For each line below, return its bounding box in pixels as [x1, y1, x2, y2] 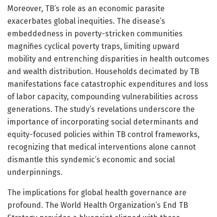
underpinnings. [7, 167, 62, 177]
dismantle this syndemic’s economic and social [7, 155, 175, 164]
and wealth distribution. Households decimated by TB [7, 66, 199, 76]
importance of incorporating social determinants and [7, 117, 199, 126]
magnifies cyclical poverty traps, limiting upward [7, 41, 180, 51]
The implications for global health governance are [7, 187, 186, 197]
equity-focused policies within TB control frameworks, [7, 129, 200, 139]
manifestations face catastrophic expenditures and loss [7, 79, 208, 89]
